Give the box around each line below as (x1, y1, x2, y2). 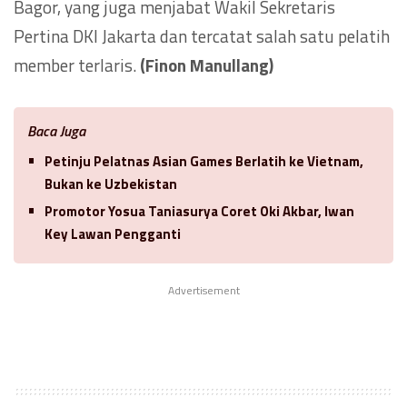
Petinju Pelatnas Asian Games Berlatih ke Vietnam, (45, 151, 363, 173)
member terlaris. (14, 52, 136, 79)
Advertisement (167, 282, 240, 300)
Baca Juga (27, 120, 85, 143)
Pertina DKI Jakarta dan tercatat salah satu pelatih (14, 23, 390, 50)
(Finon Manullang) (136, 52, 273, 79)
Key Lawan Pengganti (45, 223, 181, 245)
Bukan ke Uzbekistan (45, 174, 177, 195)
